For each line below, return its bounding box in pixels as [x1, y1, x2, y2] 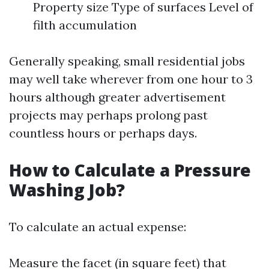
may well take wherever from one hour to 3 [9, 71, 253, 86]
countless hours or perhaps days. [9, 125, 197, 141]
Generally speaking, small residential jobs [9, 53, 245, 68]
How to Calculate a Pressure [9, 159, 251, 181]
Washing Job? [9, 178, 125, 201]
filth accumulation [33, 17, 137, 32]
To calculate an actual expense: [9, 219, 186, 234]
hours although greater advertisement [9, 89, 226, 104]
